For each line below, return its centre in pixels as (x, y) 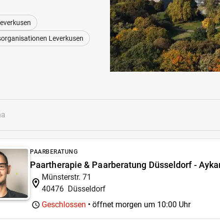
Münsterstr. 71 (67, 177)
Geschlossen (64, 205)
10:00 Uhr (174, 205)
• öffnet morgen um (122, 205)
